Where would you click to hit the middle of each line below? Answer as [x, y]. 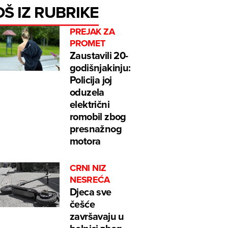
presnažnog [96, 129]
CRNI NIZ [88, 168]
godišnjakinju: [100, 68]
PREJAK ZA [92, 32]
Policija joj [91, 80]
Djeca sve [91, 192]
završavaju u [97, 216]
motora [85, 141]
